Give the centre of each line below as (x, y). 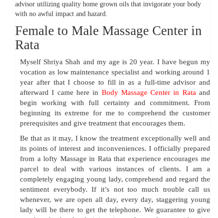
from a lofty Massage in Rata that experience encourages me (115, 159)
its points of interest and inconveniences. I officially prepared (115, 149)
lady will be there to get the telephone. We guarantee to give (115, 210)
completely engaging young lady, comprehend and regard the (115, 179)
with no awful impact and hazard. (61, 14)
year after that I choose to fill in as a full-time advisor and (115, 82)
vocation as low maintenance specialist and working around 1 (115, 72)
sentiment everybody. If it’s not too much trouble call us (115, 190)
